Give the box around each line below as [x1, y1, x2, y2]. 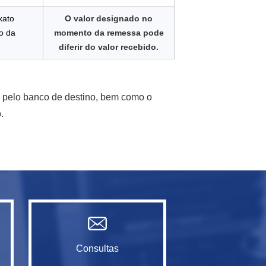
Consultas [76, 243, 119, 254]
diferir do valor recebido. [59, 42, 159, 52]
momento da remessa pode [53, 28, 164, 37]
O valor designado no [65, 14, 153, 23]
